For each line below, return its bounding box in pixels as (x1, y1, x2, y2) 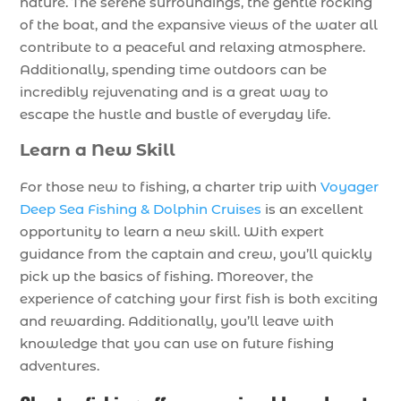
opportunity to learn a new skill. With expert (20, 222, 325, 240)
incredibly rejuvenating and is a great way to (20, 82, 329, 100)
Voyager (320, 177, 380, 195)
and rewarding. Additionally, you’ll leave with (20, 311, 335, 329)
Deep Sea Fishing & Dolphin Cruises (20, 200, 262, 218)
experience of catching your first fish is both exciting (20, 289, 379, 307)
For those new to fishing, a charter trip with (20, 177, 321, 195)
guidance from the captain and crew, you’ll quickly (20, 244, 373, 262)
